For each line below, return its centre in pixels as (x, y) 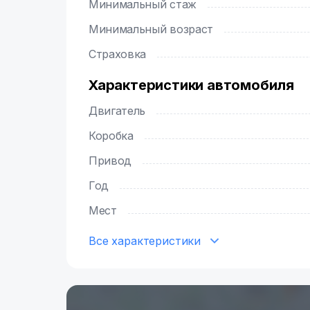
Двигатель (121, 111)
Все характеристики (145, 241)
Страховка (121, 54)
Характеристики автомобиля (191, 85)
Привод (115, 161)
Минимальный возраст (156, 29)
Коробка (114, 136)
